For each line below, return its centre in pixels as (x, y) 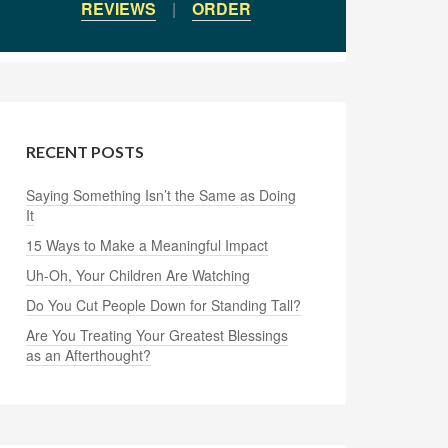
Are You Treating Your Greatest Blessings (157, 335)
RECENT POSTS (85, 151)
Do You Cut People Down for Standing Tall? (163, 305)
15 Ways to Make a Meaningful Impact (147, 245)
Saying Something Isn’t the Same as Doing (161, 195)
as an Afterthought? (88, 355)
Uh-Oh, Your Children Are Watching (138, 275)
